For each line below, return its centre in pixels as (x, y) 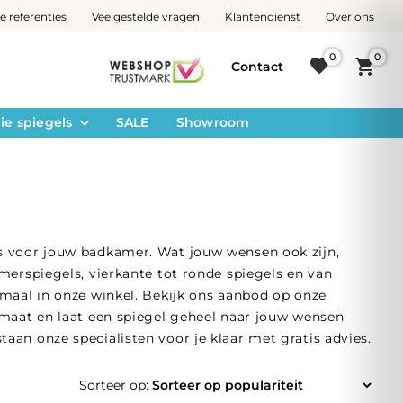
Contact (257, 66)
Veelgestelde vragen (145, 16)
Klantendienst (262, 16)
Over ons (349, 16)
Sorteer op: (114, 385)
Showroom (213, 122)
